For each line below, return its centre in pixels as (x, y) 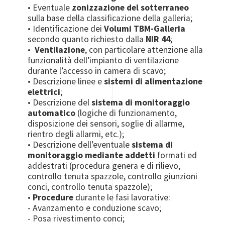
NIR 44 (158, 39)
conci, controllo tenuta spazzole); (90, 187)
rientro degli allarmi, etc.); (76, 134)
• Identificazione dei (66, 28)
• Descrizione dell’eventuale (80, 144)
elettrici (44, 92)
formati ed (176, 155)
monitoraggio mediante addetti (92, 155)
